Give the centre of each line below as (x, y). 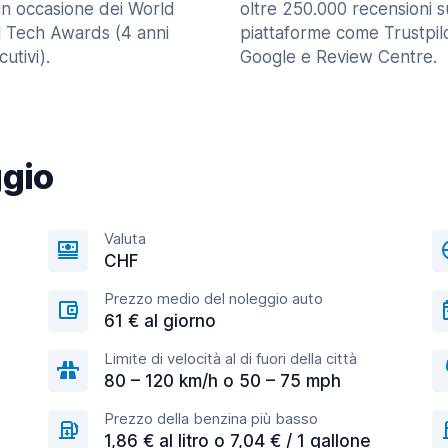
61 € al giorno (160, 321)
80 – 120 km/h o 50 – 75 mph (222, 381)
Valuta (125, 238)
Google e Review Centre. (338, 57)
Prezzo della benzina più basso (211, 418)
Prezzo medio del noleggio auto (213, 298)
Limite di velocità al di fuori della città (230, 358)
